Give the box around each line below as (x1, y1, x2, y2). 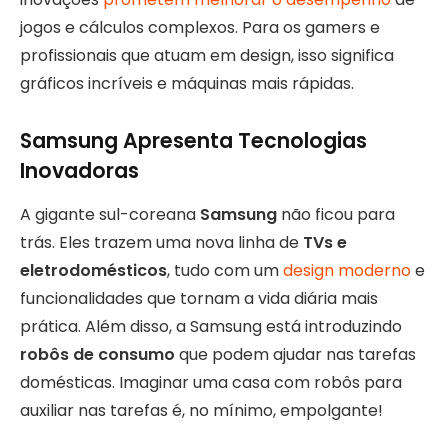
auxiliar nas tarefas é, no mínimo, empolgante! (20, 399, 383, 423)
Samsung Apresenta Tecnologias (20, 125, 367, 155)
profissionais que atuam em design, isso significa (20, 43, 394, 67)
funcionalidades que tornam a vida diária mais (20, 287, 378, 311)
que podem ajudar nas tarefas (175, 343, 416, 367)
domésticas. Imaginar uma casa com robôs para (20, 371, 402, 395)
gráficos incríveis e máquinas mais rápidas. (20, 71, 354, 95)
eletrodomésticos (20, 259, 167, 283)
